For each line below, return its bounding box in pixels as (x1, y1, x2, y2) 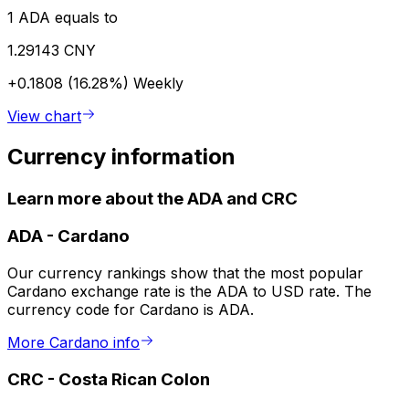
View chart (7, 106, 81, 125)
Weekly (133, 73, 184, 92)
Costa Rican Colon (58, 368, 210, 390)
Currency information (7, 142, 236, 170)
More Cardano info (7, 333, 140, 352)
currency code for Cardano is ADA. (7, 300, 254, 320)
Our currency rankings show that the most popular (7, 264, 363, 283)
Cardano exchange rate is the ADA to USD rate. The (7, 282, 372, 301)
